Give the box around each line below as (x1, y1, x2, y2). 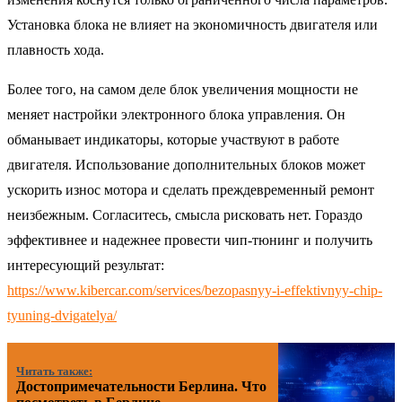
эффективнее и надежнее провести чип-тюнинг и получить (7, 232, 372, 249)
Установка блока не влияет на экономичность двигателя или (7, 17, 378, 33)
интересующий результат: (7, 258, 164, 274)
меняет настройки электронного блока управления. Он (7, 107, 345, 123)
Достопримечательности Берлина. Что (16, 379, 267, 395)
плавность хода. (7, 42, 104, 58)
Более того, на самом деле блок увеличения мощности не (7, 82, 358, 98)
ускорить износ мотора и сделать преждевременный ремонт (7, 182, 374, 198)
